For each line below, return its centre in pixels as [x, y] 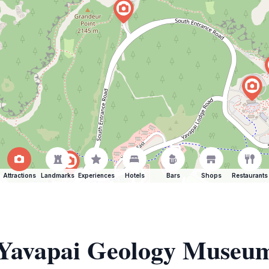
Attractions [19, 175]
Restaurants [250, 175]
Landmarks [58, 175]
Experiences [96, 175]
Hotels [134, 175]
